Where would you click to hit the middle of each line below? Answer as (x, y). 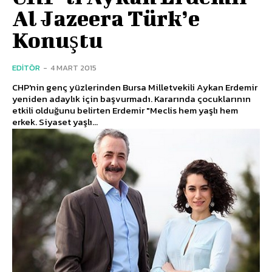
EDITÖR (26, 68)
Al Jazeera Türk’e (106, 18)
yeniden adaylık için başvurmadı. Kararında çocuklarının (131, 99)
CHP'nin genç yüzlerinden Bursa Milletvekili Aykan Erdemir (135, 87)
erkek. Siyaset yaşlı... (55, 122)
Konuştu (57, 40)
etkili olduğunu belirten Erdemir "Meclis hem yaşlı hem (125, 110)
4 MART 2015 (73, 68)
